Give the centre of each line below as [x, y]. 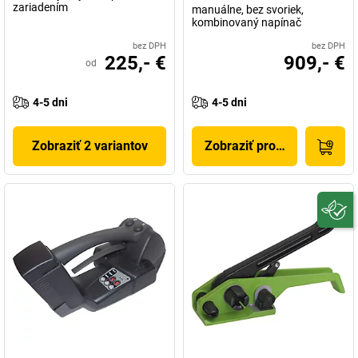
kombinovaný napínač [247, 22]
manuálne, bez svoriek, [248, 10]
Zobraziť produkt [253, 146]
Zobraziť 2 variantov [89, 146]
